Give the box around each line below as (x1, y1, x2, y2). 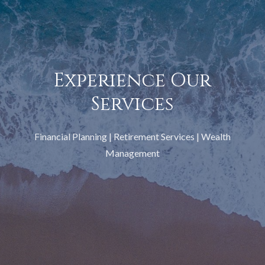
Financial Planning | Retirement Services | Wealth (34, 131, 231, 142)
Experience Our (54, 68, 211, 93)
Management (105, 147, 160, 159)
